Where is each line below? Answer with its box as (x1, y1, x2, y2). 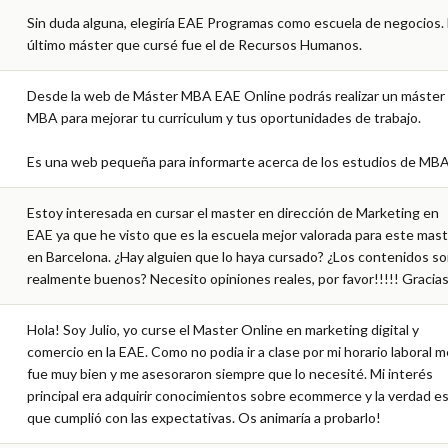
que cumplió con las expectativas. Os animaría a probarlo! (27, 408, 381, 426)
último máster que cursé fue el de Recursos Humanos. (27, 35, 362, 53)
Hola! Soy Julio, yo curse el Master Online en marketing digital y (27, 320, 419, 338)
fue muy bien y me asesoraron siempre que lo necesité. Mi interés (27, 364, 433, 382)
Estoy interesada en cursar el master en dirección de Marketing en (27, 203, 439, 221)
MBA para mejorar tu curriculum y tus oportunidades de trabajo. (27, 108, 421, 126)
